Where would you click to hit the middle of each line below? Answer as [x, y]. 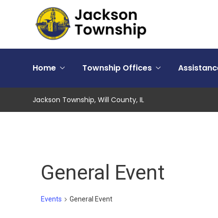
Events [51, 199]
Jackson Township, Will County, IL [88, 100]
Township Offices [117, 68]
